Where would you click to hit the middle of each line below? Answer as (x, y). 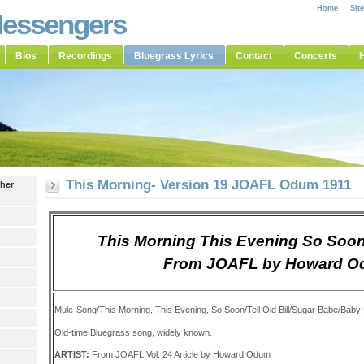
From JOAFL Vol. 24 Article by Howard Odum (181, 354)
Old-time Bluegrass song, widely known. (133, 332)
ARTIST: (73, 354)
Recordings (85, 56)
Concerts (316, 56)
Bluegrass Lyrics (174, 56)
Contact (254, 56)
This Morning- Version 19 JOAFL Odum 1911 (208, 185)
